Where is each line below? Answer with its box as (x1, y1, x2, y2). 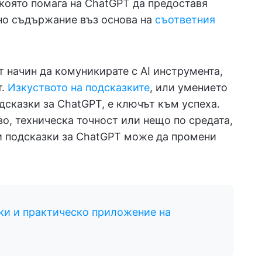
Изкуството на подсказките (8, 81, 150, 94)
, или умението (150, 81, 227, 94)
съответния (155, 13, 215, 26)
